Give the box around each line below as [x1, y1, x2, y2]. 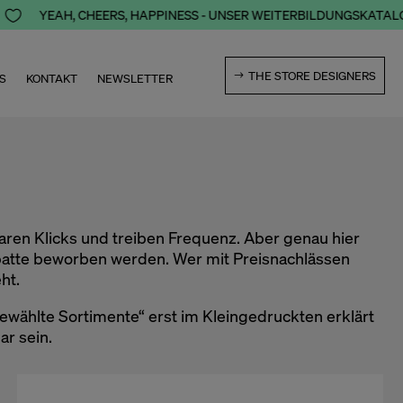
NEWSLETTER [97, 71, 174, 86]
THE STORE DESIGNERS [247, 68, 376, 84]
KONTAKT [26, 71, 78, 86]
